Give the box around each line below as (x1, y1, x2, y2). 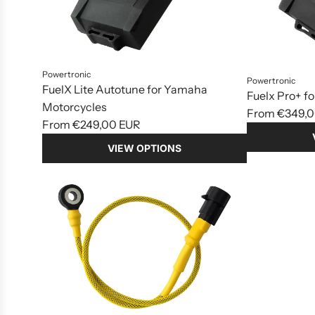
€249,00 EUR (72, 117, 141, 132)
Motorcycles (42, 100, 107, 115)
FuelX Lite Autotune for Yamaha (42, 82, 207, 97)
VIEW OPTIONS (108, 142, 181, 155)
